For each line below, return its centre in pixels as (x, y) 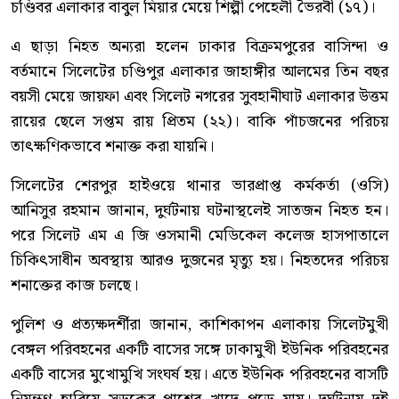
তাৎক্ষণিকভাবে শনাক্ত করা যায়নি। (112, 147)
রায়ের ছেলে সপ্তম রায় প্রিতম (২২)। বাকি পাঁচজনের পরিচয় (199, 122)
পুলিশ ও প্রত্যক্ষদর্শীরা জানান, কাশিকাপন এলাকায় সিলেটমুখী (199, 325)
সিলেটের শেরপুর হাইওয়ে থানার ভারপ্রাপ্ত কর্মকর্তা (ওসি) (199, 186)
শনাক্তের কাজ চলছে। (74, 286)
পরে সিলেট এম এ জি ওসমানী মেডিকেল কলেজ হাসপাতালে (199, 236)
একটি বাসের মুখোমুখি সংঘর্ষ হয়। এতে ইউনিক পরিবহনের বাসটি (199, 375)
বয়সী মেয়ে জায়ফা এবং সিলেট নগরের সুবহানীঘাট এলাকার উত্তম (199, 97)
